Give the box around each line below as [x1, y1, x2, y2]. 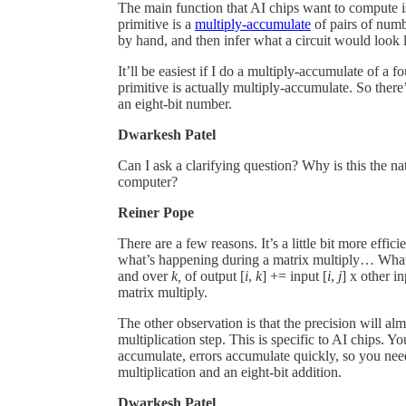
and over [118, 267, 171, 284]
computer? [118, 173, 178, 189]
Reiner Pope [118, 204, 194, 220]
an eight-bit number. [118, 95, 232, 111]
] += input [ [262, 267, 327, 284]
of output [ [181, 267, 245, 284]
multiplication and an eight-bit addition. [118, 363, 342, 380]
